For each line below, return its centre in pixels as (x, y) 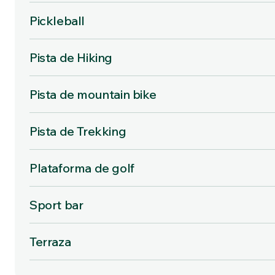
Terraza (50, 242)
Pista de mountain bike (93, 94)
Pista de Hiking (71, 57)
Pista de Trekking (78, 131)
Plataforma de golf (82, 168)
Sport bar (56, 205)
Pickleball (57, 21)
